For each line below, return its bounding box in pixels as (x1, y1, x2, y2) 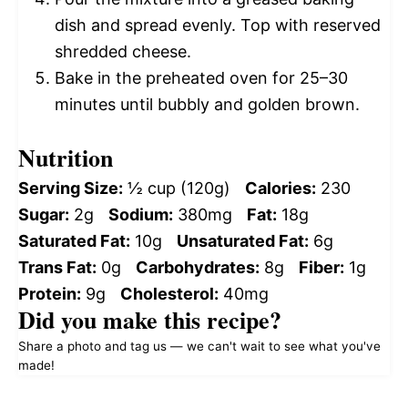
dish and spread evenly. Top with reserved (55, 15, 381, 36)
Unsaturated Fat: (177, 231, 309, 251)
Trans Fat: (18, 258, 97, 278)
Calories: (245, 178, 316, 199)
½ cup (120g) (127, 178, 230, 199)
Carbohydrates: (136, 258, 260, 278)
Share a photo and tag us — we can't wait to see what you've (18, 339, 381, 354)
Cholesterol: (120, 284, 219, 304)
